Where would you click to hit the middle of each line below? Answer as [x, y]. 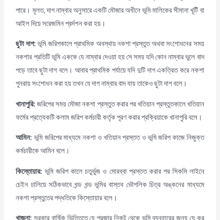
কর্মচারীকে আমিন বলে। [43, 151]
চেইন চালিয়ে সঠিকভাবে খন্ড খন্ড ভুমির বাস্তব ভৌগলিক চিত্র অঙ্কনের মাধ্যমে [110, 184]
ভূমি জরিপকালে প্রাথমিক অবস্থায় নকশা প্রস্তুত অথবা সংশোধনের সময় [120, 44]
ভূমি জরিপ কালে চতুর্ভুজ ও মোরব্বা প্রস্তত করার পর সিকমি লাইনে [123, 171]
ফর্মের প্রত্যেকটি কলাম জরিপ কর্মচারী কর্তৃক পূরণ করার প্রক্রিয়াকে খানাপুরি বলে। [109, 117]
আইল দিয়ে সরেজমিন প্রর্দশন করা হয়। [61, 23]
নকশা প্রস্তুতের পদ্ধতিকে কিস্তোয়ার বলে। [67, 197]
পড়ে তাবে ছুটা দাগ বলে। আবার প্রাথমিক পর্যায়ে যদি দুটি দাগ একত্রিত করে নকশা [110, 70]
